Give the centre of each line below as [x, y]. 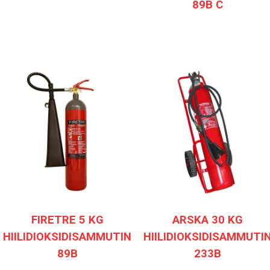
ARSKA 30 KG [208, 220]
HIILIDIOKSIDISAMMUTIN [67, 237]
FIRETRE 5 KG [67, 220]
